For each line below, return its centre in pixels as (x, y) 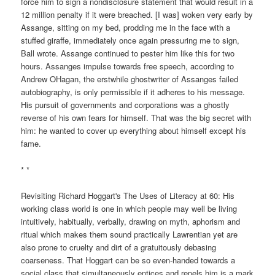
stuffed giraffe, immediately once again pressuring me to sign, (130, 41)
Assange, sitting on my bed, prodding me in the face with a (126, 28)
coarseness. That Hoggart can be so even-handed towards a (128, 260)
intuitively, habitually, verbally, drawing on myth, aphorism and (131, 221)
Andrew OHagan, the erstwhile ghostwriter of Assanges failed (130, 79)
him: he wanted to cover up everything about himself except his (134, 131)
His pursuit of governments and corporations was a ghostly (126, 105)
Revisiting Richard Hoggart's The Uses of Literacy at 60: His (128, 195)
